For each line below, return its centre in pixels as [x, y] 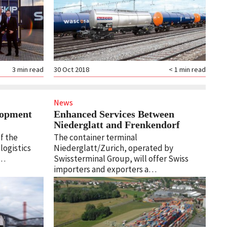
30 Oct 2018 [71, 69]
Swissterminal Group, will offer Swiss [121, 159]
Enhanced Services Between [114, 114]
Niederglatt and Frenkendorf [117, 125]
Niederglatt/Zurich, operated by [113, 148]
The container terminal [95, 137]
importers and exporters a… [105, 169]
